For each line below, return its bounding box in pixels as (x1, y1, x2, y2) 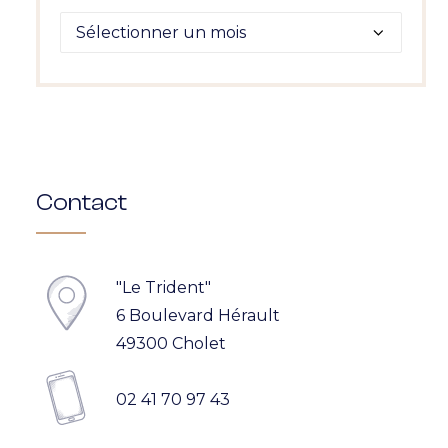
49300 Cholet (116, 334, 226, 353)
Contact (36, 189, 127, 216)
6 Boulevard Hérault (116, 306, 280, 325)
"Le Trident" (116, 278, 211, 297)
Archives (59, 15, 126, 34)
